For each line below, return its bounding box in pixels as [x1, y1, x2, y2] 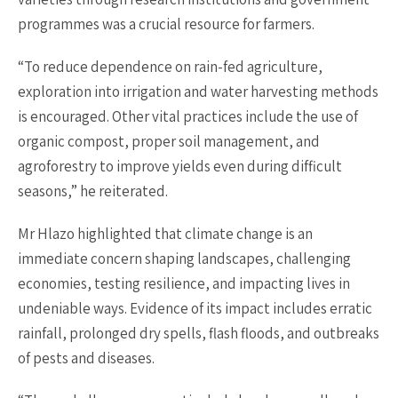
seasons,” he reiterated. [18, 181, 168, 201]
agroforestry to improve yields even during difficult [18, 156, 342, 176]
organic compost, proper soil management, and [18, 131, 320, 151]
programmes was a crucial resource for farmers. [18, 14, 314, 34]
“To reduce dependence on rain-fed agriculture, [18, 57, 322, 76]
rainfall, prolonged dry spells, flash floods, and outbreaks [18, 323, 379, 343]
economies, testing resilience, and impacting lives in [18, 274, 350, 293]
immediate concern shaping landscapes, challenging [18, 249, 351, 268]
